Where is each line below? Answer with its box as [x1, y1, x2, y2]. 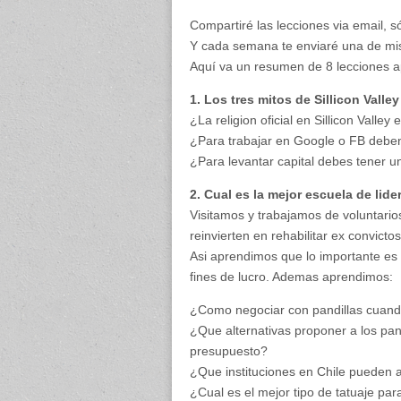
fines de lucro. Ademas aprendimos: [190, 269, 393, 284]
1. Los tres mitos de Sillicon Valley [190, 92, 399, 107]
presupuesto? [190, 344, 268, 358]
